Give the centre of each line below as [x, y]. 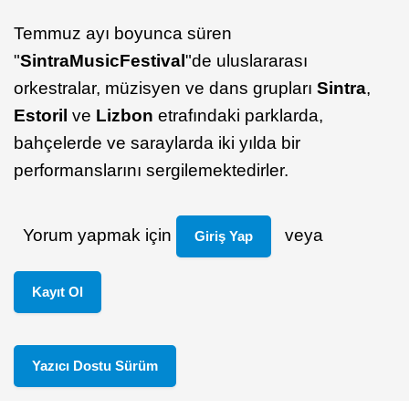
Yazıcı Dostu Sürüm [95, 366]
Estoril [41, 115]
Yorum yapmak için [99, 235]
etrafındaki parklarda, [238, 115]
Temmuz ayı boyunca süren [123, 33]
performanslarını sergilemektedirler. [151, 170]
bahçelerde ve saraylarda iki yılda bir [157, 143]
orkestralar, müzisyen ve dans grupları [165, 88]
